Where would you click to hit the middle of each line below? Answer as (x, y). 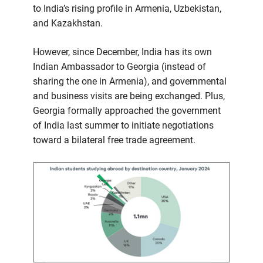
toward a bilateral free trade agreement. (114, 140)
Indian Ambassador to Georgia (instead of (119, 67)
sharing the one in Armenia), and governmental (130, 82)
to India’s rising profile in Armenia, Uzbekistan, (127, 9)
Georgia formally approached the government (127, 111)
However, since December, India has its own (122, 52)
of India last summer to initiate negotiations (123, 126)
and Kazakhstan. (68, 23)
